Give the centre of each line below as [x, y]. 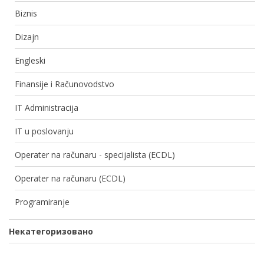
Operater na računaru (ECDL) [70, 179]
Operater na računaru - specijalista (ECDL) [95, 155]
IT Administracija [47, 108]
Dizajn [27, 37]
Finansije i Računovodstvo [65, 84]
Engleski [30, 61]
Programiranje [42, 202]
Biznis [26, 14]
